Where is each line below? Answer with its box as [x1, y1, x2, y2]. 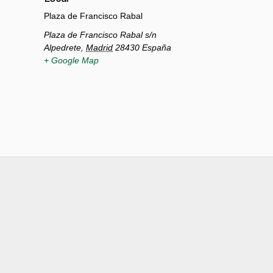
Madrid [86, 42, 113, 52]
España [142, 42, 172, 52]
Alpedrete [44, 42, 82, 52]
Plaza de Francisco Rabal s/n [44, 29, 157, 40]
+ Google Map [44, 55, 99, 65]
